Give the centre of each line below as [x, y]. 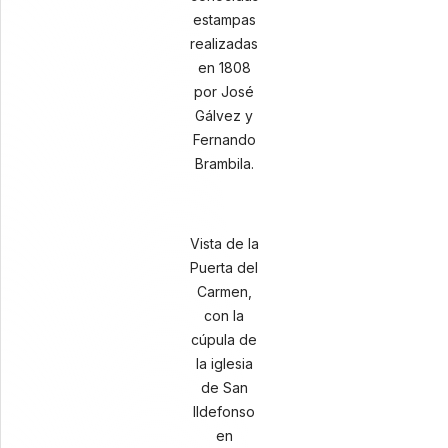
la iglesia [224, 363]
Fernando [224, 139]
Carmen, [224, 291]
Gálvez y [224, 115]
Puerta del [224, 267]
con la [224, 315]
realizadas [224, 43]
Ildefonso [224, 411]
